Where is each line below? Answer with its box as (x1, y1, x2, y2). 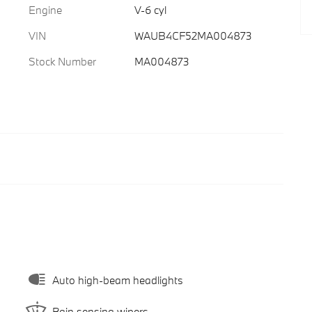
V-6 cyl (134, 3, 166, 17)
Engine (29, 3, 62, 17)
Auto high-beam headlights (52, 272, 183, 287)
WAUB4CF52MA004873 (134, 29, 252, 42)
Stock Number (29, 54, 96, 68)
